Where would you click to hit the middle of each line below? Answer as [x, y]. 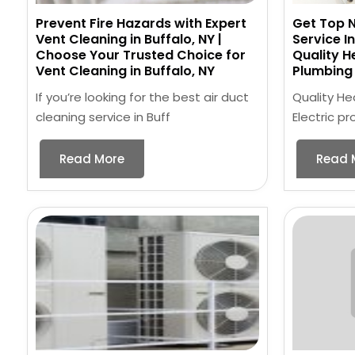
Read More [92, 159]
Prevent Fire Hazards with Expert [141, 24]
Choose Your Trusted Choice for [140, 55]
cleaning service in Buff [103, 117]
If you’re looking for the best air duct [142, 97]
